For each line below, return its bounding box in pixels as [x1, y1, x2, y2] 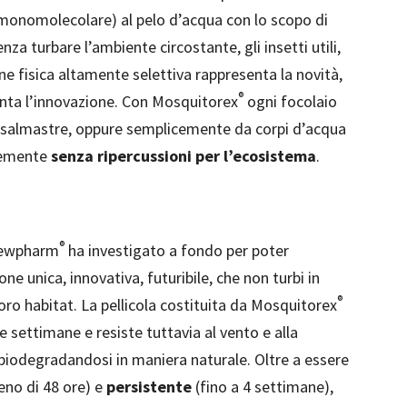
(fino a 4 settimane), [192, 376, 333, 397]
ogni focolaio [243, 91, 337, 112]
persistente [106, 376, 192, 397]
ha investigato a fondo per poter [65, 240, 289, 261]
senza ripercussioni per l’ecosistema [51, 145, 316, 166]
